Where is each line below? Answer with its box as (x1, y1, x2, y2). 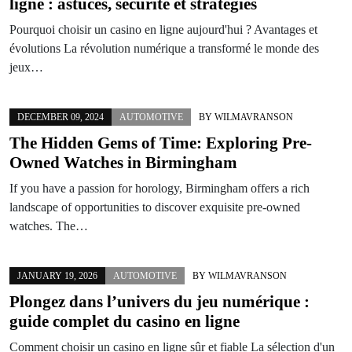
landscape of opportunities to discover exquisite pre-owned (9, 200, 300, 214)
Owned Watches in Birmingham (9, 152, 237, 172)
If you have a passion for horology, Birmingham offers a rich (9, 181, 310, 195)
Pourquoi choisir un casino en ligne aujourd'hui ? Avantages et (9, 22, 317, 36)
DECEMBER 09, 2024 (17, 111, 104, 123)
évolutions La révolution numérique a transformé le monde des (9, 41, 319, 55)
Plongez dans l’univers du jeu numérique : (9, 291, 310, 311)
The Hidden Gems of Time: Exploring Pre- (9, 133, 312, 152)
